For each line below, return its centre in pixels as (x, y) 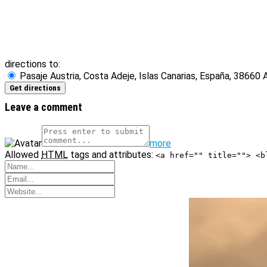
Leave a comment (44, 107)
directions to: (32, 64)
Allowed (23, 155)
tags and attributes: (112, 155)
